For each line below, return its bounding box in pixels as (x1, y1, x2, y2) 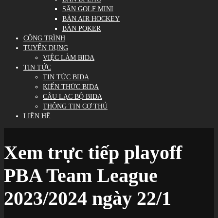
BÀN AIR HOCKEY (62, 15, 120, 22)
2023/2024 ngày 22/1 (4, 187, 171, 209)
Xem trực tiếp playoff (4, 141, 182, 163)
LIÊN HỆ (23, 112, 51, 120)
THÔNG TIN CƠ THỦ (43, 102, 108, 110)
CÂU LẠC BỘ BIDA (43, 92, 102, 100)
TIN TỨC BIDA (43, 73, 89, 81)
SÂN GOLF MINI (62, 5, 113, 13)
